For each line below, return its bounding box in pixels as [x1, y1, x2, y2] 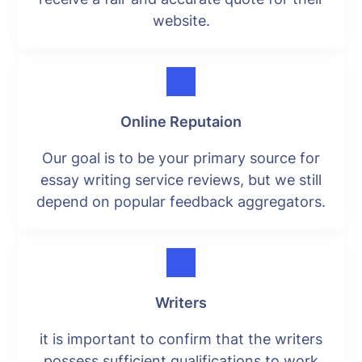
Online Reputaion [120, 112, 242, 130]
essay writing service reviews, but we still [40, 170, 322, 188]
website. [152, 11, 210, 29]
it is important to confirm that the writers [40, 330, 322, 347]
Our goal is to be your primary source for [42, 149, 320, 166]
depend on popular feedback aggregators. [36, 192, 326, 210]
